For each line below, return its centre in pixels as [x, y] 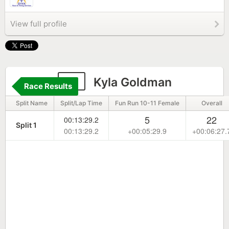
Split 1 [26, 125]
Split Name [32, 103]
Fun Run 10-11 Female [147, 103]
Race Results [48, 86]
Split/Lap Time [81, 103]
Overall [212, 103]
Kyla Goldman [131, 82]
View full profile [39, 24]
